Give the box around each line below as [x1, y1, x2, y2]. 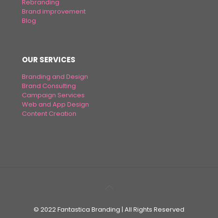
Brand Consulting [22, 81, 76, 91]
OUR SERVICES [22, 54, 75, 65]
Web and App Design [22, 100, 89, 109]
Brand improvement [22, 7, 86, 17]
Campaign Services [22, 91, 85, 100]
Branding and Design [22, 72, 88, 82]
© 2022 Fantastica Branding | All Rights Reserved [34, 205, 184, 215]
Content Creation [22, 109, 76, 119]
